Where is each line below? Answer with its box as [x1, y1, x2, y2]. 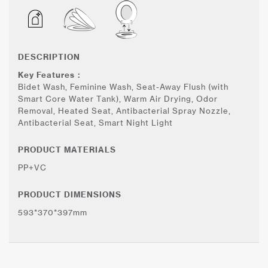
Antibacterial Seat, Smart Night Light [18, 118, 173, 127]
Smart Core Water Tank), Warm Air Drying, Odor [18, 94, 218, 103]
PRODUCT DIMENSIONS [18, 190, 121, 199]
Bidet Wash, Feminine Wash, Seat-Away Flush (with [18, 82, 229, 92]
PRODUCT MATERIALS [18, 145, 116, 154]
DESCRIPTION [18, 52, 80, 62]
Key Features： [18, 70, 83, 80]
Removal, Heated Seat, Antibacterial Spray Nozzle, [18, 106, 231, 115]
